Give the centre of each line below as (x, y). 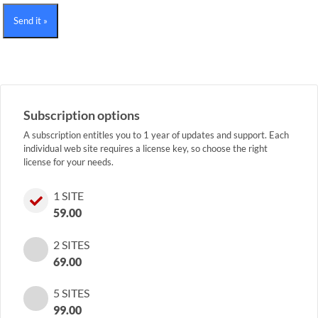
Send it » (31, 20)
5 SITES (71, 293)
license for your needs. (68, 161)
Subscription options (82, 115)
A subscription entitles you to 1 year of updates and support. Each (156, 135)
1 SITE (68, 195)
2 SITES (71, 244)
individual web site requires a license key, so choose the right (146, 148)
